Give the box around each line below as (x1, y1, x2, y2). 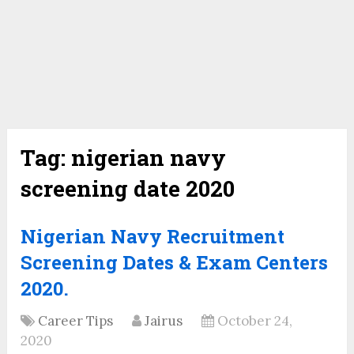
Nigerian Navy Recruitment (21, 224, 285, 250)
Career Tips (38, 312, 114, 330)
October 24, (217, 312, 293, 330)
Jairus (145, 312, 183, 330)
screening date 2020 (21, 174, 235, 204)
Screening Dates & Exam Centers (21, 250, 329, 276)
